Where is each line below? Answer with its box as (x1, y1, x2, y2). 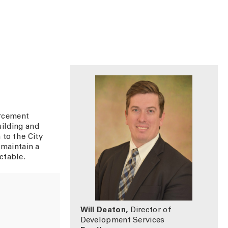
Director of (128, 207, 171, 214)
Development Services (80, 217, 165, 224)
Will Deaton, (80, 207, 128, 214)
